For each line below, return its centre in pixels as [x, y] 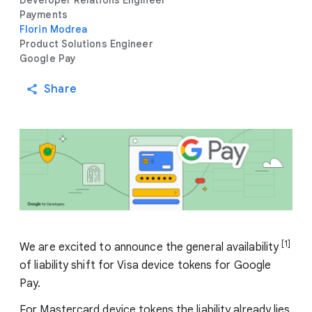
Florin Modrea [54, 29]
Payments [44, 15]
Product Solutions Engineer [86, 44]
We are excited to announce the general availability [151, 247]
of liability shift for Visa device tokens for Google [146, 265]
